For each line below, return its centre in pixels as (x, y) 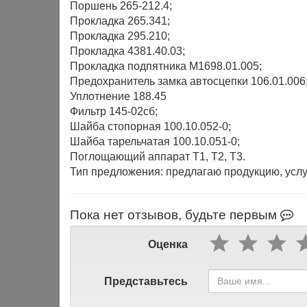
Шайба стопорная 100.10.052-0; (150, 126)
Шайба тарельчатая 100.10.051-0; (155, 142)
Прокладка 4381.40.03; (127, 51)
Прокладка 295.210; (120, 36)
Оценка (168, 244)
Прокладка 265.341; (120, 21)
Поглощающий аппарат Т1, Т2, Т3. (158, 157)
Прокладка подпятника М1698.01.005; (166, 66)
